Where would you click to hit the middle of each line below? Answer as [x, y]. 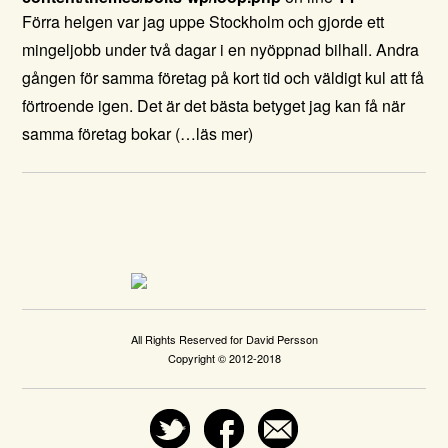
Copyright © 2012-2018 [224, 358]
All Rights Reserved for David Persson [224, 339]
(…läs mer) [214, 133]
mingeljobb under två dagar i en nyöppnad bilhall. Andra [221, 49]
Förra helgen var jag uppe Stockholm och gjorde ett [203, 21]
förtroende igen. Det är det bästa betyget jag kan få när [214, 105]
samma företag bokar [99, 133]
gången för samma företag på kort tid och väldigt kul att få [223, 77]
